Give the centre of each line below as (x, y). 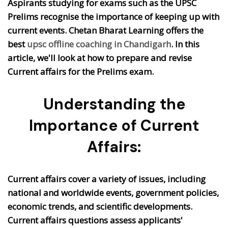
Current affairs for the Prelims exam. (81, 72)
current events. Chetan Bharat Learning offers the (106, 31)
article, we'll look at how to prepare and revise (100, 58)
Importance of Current (114, 126)
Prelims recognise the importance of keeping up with (113, 17)
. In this (185, 44)
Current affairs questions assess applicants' (95, 220)
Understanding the (114, 104)
